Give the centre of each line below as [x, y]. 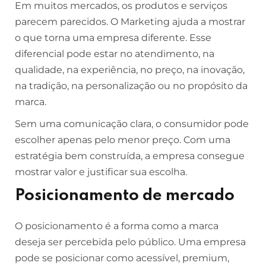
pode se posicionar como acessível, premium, [122, 258]
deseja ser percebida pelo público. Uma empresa [130, 242]
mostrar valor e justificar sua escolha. [101, 172]
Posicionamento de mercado [125, 196]
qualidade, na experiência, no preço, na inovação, [130, 70]
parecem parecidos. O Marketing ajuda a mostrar [130, 22]
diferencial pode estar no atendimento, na [115, 54]
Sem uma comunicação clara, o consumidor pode [132, 124]
